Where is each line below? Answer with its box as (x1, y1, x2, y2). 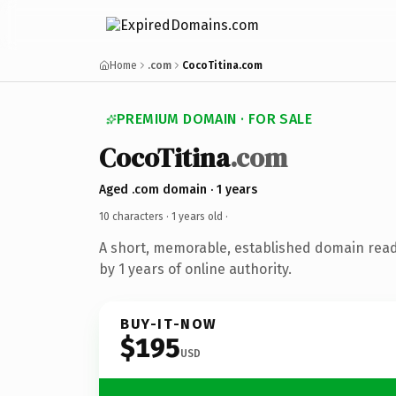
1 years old (171, 209, 223, 223)
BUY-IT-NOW (120, 315, 217, 332)
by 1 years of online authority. (99, 260, 292, 278)
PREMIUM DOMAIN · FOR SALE (117, 110, 312, 127)
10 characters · (99, 209, 171, 223)
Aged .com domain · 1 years (99, 181, 257, 197)
